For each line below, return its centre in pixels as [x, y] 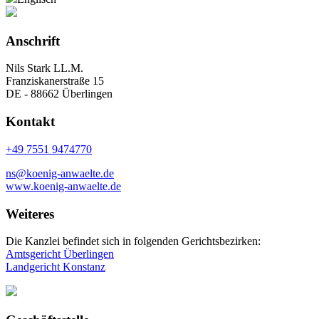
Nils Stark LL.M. [45, 68]
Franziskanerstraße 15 [55, 81]
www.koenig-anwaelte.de [63, 186]
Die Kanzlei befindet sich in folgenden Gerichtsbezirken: [133, 241]
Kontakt [30, 122]
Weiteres [30, 214]
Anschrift [33, 41]
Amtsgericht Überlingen [60, 254]
